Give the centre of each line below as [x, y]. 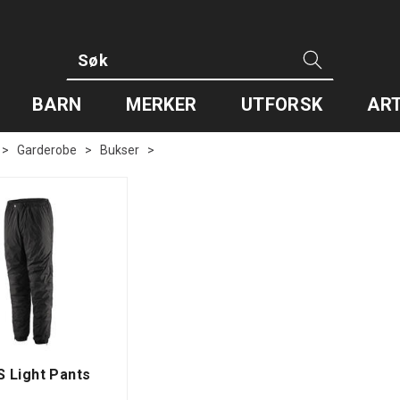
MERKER [162, 104]
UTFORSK [282, 104]
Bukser [120, 150]
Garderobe [47, 150]
